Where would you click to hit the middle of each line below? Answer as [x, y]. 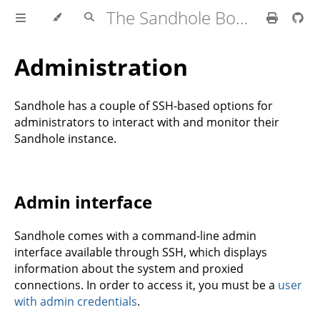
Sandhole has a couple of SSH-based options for [144, 105]
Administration [101, 67]
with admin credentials [76, 301]
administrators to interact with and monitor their [147, 122]
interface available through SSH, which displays [141, 252]
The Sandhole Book [241, 17]
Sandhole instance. [65, 138]
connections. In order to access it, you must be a [146, 285]
